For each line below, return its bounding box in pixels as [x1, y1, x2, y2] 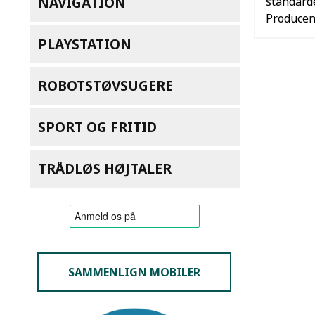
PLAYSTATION [38, 34, 131, 53]
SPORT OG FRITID [38, 117, 157, 136]
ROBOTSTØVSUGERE [38, 75, 173, 95]
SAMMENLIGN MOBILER [68, 264, 201, 280]
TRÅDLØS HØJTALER [38, 158, 172, 178]
